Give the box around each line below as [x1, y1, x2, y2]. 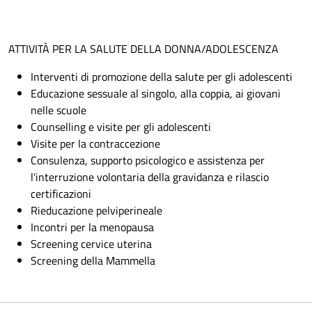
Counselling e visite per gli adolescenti [31, 118, 211, 135]
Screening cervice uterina [31, 235, 152, 252]
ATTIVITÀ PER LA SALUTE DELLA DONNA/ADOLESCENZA [8, 40, 279, 57]
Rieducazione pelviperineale [31, 202, 162, 219]
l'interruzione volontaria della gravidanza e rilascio [31, 169, 269, 185]
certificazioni [31, 185, 91, 202]
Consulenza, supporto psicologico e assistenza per [31, 152, 265, 169]
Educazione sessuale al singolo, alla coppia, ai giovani [31, 85, 281, 102]
